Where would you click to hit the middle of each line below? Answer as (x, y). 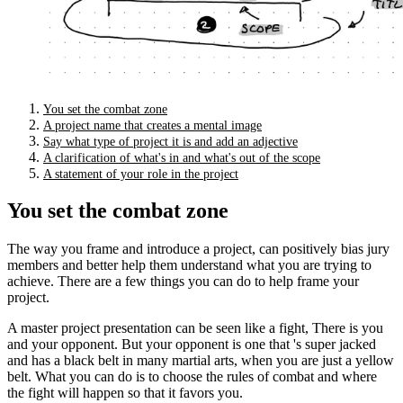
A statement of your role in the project (141, 174)
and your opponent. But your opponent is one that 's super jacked (192, 345)
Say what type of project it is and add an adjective (170, 141)
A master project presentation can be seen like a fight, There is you (195, 328)
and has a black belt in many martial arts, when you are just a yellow (201, 361)
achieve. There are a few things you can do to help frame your (183, 282)
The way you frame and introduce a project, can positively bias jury (198, 249)
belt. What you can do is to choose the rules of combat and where (192, 377)
